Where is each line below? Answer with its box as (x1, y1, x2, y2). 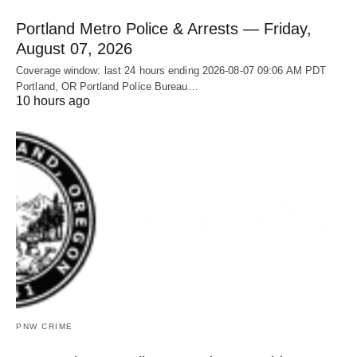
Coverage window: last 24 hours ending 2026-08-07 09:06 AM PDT (16, 64, 327, 76)
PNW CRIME (16, 321, 73, 331)
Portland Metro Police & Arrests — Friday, (16, 19, 312, 37)
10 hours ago (16, 93, 90, 108)
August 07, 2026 (16, 39, 132, 57)
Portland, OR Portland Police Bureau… (16, 80, 198, 92)
